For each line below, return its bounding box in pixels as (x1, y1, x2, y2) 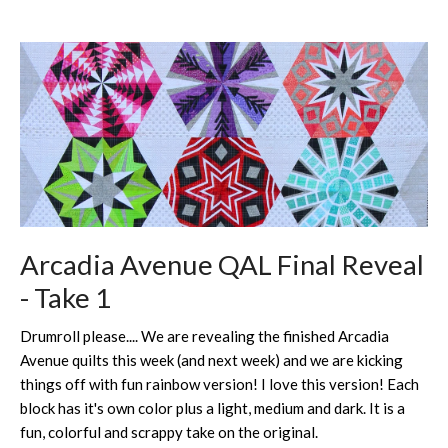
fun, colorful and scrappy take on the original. (20, 423, 318, 442)
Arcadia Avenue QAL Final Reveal (20, 248, 424, 282)
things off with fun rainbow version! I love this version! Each (20, 375, 419, 394)
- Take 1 (20, 281, 111, 315)
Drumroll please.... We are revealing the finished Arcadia (20, 327, 389, 346)
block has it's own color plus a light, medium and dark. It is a (20, 399, 405, 418)
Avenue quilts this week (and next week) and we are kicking (20, 351, 403, 370)
